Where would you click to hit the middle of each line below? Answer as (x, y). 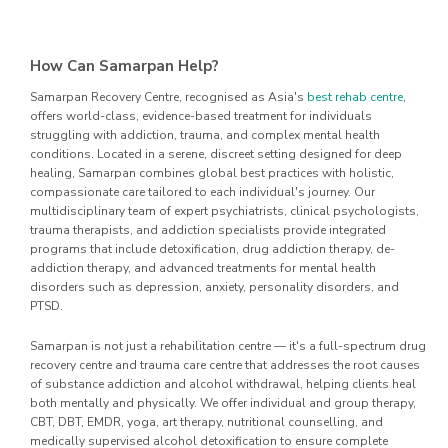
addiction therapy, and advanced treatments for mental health (203, 267)
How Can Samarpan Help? (124, 65)
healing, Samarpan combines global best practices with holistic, (212, 172)
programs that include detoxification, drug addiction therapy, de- (212, 248)
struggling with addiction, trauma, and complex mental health (205, 134)
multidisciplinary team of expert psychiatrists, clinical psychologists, (224, 210)
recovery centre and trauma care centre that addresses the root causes (225, 364)
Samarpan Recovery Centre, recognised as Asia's (168, 96)
